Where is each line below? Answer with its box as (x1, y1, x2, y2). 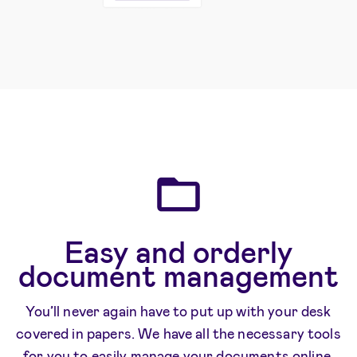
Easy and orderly (65, 233, 292, 270)
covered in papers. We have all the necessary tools (16, 324, 341, 343)
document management (18, 257, 339, 294)
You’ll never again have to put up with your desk (25, 302, 331, 320)
